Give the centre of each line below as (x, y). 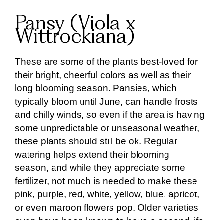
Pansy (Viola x (75, 24)
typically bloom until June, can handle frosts (106, 101)
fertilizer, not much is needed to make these (106, 181)
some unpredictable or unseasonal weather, (107, 128)
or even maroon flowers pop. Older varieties (107, 207)
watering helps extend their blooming (92, 154)
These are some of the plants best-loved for (106, 61)
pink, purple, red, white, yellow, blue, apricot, (107, 194)
